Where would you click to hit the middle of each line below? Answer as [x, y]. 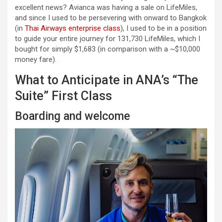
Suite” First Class [63, 96]
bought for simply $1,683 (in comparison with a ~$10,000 [108, 49]
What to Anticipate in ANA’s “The [107, 80]
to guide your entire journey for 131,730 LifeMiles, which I [108, 39]
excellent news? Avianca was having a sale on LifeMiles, [106, 8]
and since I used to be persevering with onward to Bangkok [111, 18]
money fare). [36, 60]
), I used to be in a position [164, 28]
